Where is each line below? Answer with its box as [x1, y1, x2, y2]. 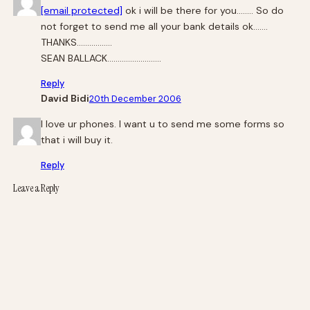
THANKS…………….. [40, 36, 112, 49]
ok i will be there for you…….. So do [122, 4, 284, 17]
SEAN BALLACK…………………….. [40, 52, 161, 65]
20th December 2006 [89, 93, 181, 105]
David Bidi [40, 92, 89, 105]
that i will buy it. [40, 134, 113, 147]
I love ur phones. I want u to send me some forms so [40, 118, 284, 131]
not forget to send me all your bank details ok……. [40, 20, 268, 33]
